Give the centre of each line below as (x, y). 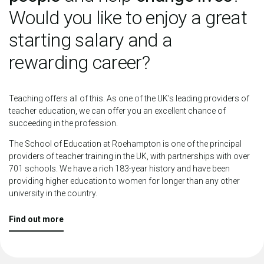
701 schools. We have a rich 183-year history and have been (119, 168)
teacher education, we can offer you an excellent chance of (117, 110)
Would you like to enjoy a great (128, 17)
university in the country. (53, 193)
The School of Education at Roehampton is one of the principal (125, 143)
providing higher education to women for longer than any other (124, 181)
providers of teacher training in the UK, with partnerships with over (129, 156)
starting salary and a (91, 40)
